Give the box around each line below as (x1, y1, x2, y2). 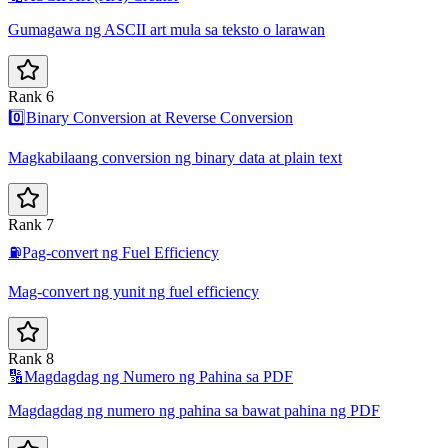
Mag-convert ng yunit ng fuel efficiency (8, 283, 259, 301)
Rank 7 (8, 216, 54, 234)
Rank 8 (8, 350, 54, 368)
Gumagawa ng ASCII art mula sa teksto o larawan (8, 21, 325, 39)
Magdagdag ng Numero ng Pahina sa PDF (24, 368, 293, 386)
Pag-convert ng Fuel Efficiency (22, 244, 219, 262)
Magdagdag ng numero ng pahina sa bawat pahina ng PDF (8, 402, 380, 420)
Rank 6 (8, 88, 54, 106)
